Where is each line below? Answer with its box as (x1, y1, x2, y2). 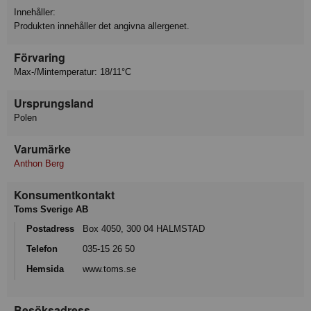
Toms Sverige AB (14, 204, 88, 215)
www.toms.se (83, 263, 136, 274)
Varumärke (14, 141, 71, 158)
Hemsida (26, 263, 64, 274)
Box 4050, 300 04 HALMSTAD (83, 224, 205, 235)
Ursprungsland (14, 95, 94, 112)
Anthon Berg (14, 158, 64, 169)
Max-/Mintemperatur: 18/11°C (14, 67, 131, 78)
